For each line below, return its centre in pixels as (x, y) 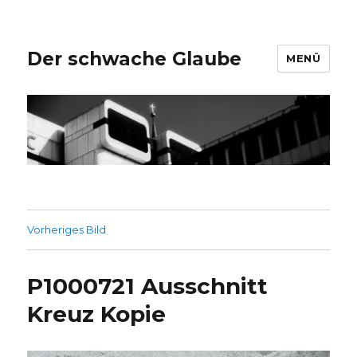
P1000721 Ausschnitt (148, 286)
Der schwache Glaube (135, 59)
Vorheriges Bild (67, 230)
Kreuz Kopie (97, 314)
